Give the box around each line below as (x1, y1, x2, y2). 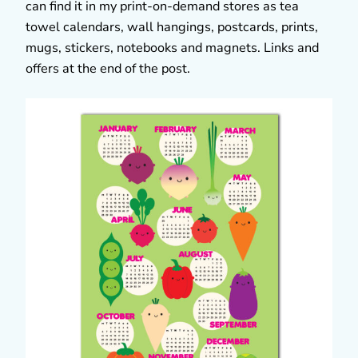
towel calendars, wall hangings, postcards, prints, (26, 18, 318, 36)
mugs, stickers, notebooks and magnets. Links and (26, 38, 319, 57)
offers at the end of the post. (26, 59, 190, 78)
